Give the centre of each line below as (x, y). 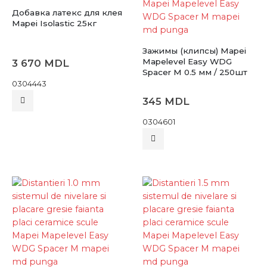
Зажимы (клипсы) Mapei (194, 50)
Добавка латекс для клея (67, 12)
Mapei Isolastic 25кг (54, 23)
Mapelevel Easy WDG (187, 61)
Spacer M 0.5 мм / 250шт (195, 72)
